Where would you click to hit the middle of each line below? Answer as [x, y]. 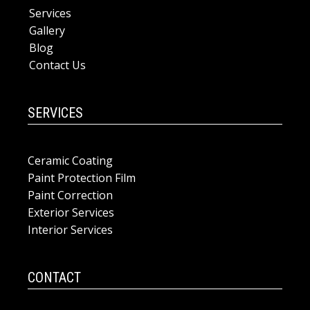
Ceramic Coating [70, 161]
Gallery [47, 30]
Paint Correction [70, 195]
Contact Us [57, 65]
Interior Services [70, 230]
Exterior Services [71, 212]
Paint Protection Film [82, 178]
